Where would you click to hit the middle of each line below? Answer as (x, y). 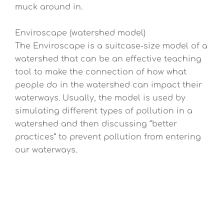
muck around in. (49, 7)
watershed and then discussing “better (96, 124)
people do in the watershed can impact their (108, 85)
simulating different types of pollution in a (104, 111)
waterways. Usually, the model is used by (100, 98)
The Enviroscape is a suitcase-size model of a (111, 46)
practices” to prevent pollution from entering (108, 137)
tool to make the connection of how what (101, 72)
